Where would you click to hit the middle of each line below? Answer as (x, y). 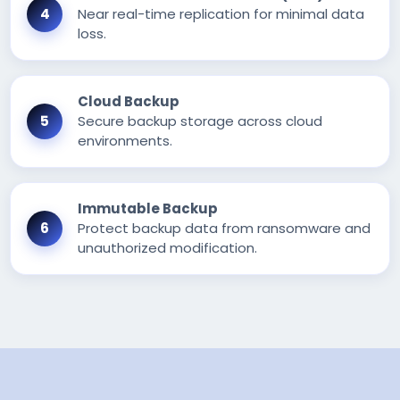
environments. (125, 141)
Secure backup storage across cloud (200, 121)
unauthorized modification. (168, 248)
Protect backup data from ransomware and (225, 229)
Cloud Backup (129, 102)
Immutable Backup (148, 209)
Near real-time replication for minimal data (221, 14)
